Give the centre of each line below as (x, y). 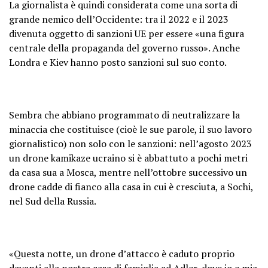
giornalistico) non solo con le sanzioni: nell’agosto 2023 (130, 143)
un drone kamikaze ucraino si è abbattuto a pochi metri (128, 158)
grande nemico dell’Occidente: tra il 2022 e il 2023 (119, 19)
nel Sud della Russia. (53, 201)
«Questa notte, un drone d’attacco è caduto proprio (122, 253)
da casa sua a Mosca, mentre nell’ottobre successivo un (128, 172)
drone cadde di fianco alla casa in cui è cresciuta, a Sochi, (131, 186)
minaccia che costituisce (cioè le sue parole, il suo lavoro (130, 129)
